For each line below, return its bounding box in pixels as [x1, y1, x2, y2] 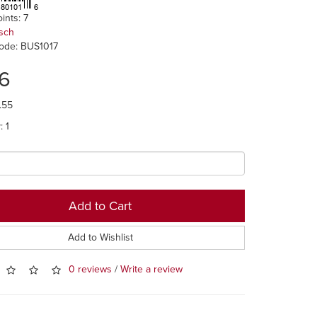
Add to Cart [69, 197, 132, 214]
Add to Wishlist [67, 231, 133, 243]
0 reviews [69, 263, 113, 276]
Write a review [120, 263, 183, 276]
